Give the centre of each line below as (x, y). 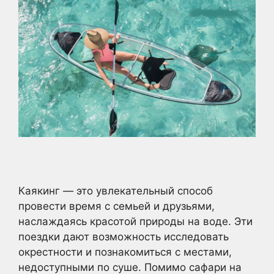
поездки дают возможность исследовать (124, 237)
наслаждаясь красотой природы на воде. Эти (135, 222)
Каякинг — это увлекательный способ (116, 191)
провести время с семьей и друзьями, (117, 206)
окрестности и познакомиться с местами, (125, 252)
